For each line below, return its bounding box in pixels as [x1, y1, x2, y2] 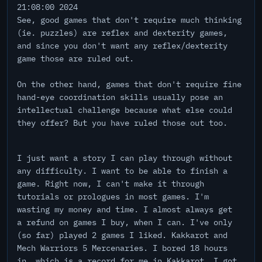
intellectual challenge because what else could [17, 105, 232, 115]
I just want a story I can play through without [17, 153, 232, 163]
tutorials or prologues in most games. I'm [17, 191, 209, 202]
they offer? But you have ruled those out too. [17, 118, 227, 128]
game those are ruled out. [17, 53, 134, 64]
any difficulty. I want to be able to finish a [17, 166, 227, 176]
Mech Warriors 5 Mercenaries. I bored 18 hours [17, 243, 227, 253]
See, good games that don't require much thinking [17, 15, 242, 25]
